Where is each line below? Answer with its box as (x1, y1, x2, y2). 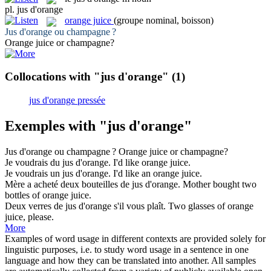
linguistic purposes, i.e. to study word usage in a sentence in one (5, 244, 249, 255)
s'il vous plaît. (111, 200, 166, 211)
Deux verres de (5, 200, 65, 211)
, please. (23, 211, 54, 222)
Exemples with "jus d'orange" (5, 117, 192, 134)
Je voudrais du (5, 157, 62, 168)
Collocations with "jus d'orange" (5, 70, 169, 83)
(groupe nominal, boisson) (114, 15, 214, 26)
